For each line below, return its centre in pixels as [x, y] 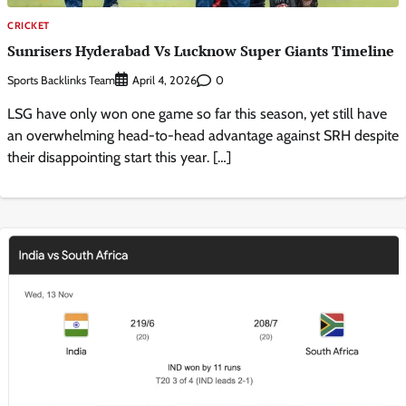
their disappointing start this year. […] [119, 158]
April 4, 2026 [164, 81]
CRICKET [29, 25]
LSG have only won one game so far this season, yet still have [197, 114]
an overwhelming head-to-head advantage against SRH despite [203, 136]
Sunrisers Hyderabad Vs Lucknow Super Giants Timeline [201, 51]
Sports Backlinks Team [61, 80]
